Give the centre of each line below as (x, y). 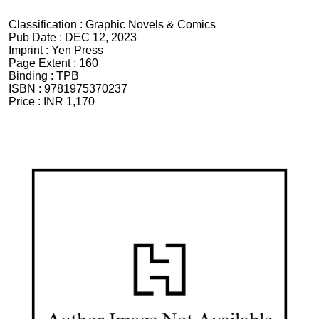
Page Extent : (44, 63)
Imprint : (30, 50)
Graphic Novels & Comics (151, 25)
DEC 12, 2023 (101, 37)
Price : (26, 101)
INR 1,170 (69, 101)
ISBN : (26, 89)
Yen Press (77, 50)
